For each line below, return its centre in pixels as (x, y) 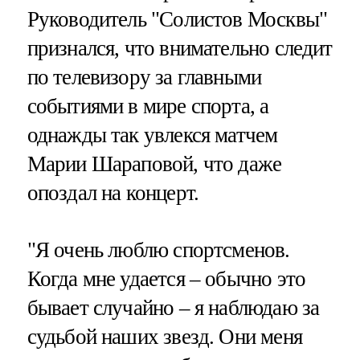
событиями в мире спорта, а (148, 106)
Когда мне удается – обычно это (166, 279)
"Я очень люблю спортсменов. (158, 250)
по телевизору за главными (144, 77)
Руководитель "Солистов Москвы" (177, 19)
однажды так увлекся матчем (152, 135)
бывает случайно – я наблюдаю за (173, 308)
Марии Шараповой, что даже (154, 164)
